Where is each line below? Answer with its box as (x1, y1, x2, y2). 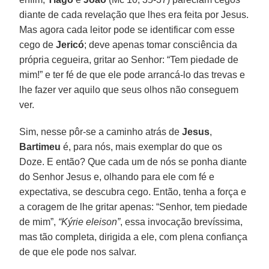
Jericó (56, 39, 85, 50)
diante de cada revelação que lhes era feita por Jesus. (19, 9, 249, 20)
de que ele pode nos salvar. (19, 246, 137, 257)
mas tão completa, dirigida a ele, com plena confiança (19, 231, 248, 242)
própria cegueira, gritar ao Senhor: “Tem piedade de (19, 54, 239, 65)
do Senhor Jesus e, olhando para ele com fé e (19, 171, 215, 182)
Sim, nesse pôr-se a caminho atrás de (19, 126, 183, 137)
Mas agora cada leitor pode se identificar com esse (19, 24, 235, 35)
